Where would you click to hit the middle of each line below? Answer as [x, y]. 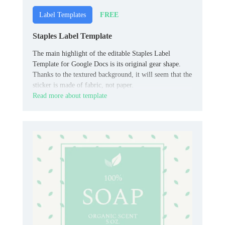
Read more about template [70, 96]
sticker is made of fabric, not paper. [83, 85]
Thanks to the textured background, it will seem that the [112, 75]
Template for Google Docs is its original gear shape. [107, 64]
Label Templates [63, 15]
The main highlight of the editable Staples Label [101, 54]
